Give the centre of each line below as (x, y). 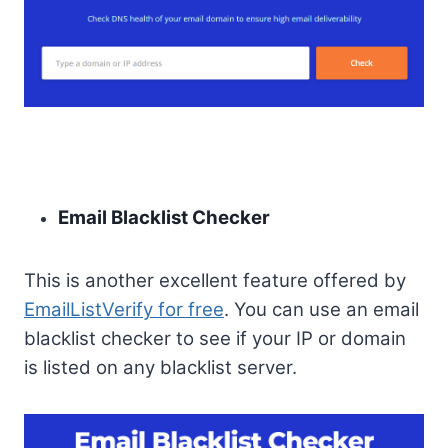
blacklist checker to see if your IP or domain (215, 338)
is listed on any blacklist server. (160, 367)
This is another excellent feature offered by (215, 280)
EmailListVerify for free (124, 309)
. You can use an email (321, 309)
